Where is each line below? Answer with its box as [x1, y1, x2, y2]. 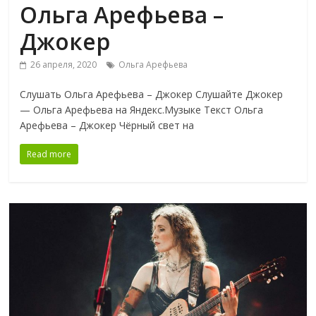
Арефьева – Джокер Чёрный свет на [20, 119, 195, 133]
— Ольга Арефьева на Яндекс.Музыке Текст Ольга [20, 103, 264, 117]
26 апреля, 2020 [30, 59, 97, 71]
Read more [27, 148, 72, 161]
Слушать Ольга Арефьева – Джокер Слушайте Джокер [20, 87, 284, 102]
